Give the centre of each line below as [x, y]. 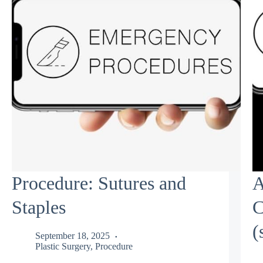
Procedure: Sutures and [99, 183]
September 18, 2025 [73, 236]
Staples [39, 207]
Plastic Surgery [63, 247]
